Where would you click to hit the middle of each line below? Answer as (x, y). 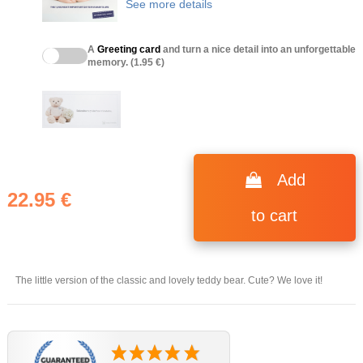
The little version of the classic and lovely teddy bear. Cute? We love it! (169, 280)
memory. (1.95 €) (126, 63)
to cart (275, 216)
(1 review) (119, 107)
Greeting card (128, 50)
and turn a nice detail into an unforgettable (258, 50)
